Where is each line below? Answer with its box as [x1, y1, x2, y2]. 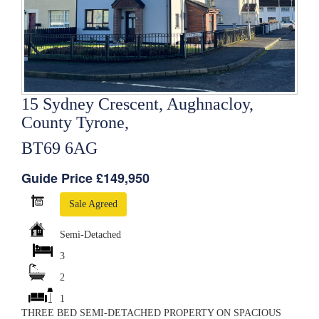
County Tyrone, [21, 113, 129, 132]
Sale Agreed [69, 199, 117, 210]
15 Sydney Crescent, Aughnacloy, [21, 95, 253, 114]
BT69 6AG [21, 139, 98, 158]
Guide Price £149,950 [21, 169, 150, 188]
